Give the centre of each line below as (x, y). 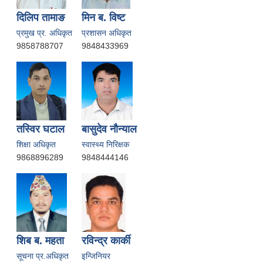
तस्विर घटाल (41, 129)
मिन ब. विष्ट (103, 17)
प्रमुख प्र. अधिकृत (44, 33)
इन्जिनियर (96, 256)
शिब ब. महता (40, 240)
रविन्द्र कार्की (106, 240)
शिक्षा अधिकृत (36, 144)
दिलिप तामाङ (41, 17)
